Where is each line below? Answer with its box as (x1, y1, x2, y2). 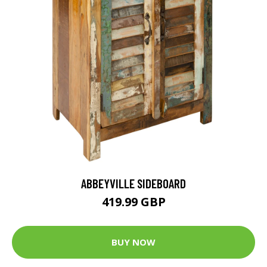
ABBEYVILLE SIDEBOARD (81, 175, 186, 191)
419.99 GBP (101, 193, 166, 210)
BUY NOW (111, 236, 156, 249)
